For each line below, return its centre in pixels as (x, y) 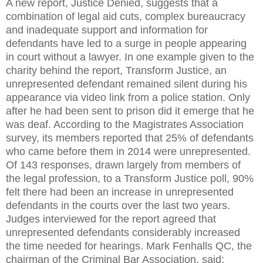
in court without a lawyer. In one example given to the (130, 57)
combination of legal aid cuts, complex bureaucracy (126, 16)
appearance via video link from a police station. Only (128, 97)
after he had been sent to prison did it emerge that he (130, 111)
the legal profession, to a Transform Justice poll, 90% (130, 178)
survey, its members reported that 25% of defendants (130, 138)
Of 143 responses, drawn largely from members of (123, 165)
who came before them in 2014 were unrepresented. (128, 151)
